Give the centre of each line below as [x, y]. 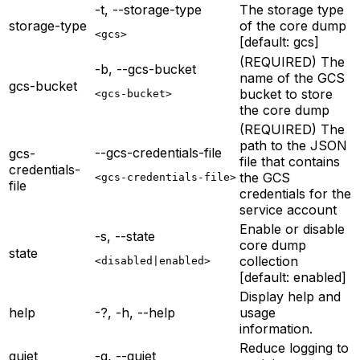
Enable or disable [292, 229]
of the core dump [293, 25]
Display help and [290, 296]
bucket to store [286, 94]
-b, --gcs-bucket [145, 69]
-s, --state [125, 236]
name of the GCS [292, 78]
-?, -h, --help [135, 312]
